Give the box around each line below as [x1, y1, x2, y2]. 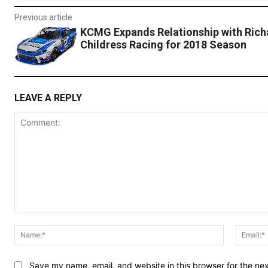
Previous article [14, 13, 72, 23]
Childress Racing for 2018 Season [80, 38, 246, 51]
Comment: [14, 212, 54, 223]
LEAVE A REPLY [14, 92, 82, 103]
